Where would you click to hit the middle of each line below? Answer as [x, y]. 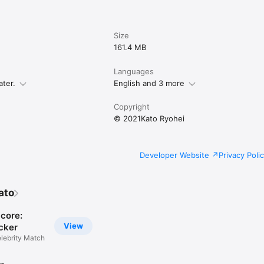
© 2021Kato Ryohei [149, 119]
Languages [134, 72]
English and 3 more [149, 83]
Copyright [132, 107]
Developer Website [174, 155]
